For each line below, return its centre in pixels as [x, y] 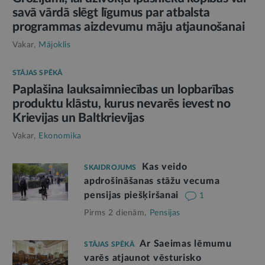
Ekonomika [60, 136]
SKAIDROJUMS [110, 168]
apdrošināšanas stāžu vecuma [152, 181]
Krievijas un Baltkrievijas [78, 118]
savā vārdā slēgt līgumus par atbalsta [111, 13]
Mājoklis [54, 45]
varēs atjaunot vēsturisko [143, 258]
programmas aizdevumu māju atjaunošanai [129, 27]
